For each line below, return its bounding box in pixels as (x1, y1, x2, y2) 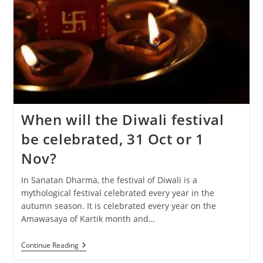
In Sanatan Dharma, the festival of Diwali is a (21, 174, 197, 186)
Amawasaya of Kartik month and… (21, 213, 155, 225)
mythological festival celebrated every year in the (21, 187, 214, 199)
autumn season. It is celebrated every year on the (21, 200, 216, 212)
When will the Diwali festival (21, 110, 224, 130)
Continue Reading (21, 240, 79, 251)
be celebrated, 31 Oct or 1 (21, 129, 204, 149)
